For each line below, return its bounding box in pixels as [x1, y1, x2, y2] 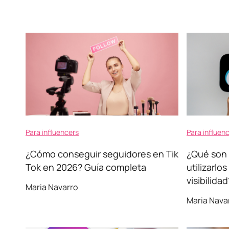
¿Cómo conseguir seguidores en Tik [26, 148, 178, 160]
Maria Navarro [26, 181, 78, 193]
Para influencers [26, 127, 79, 137]
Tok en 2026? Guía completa [26, 161, 146, 173]
